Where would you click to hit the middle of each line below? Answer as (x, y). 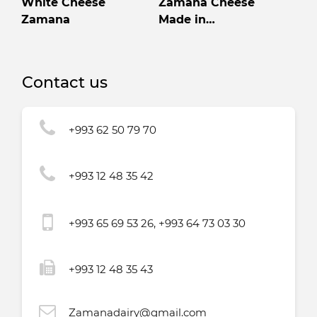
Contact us (65, 83)
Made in (182, 20)
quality (179, 54)
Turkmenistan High (217, 37)
